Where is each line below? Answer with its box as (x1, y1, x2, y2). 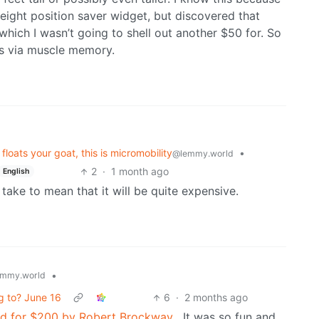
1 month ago (110, 165, 169, 178)
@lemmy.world (172, 148, 234, 159)
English (2, 166, 29, 176)
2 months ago (184, 291, 249, 304)
